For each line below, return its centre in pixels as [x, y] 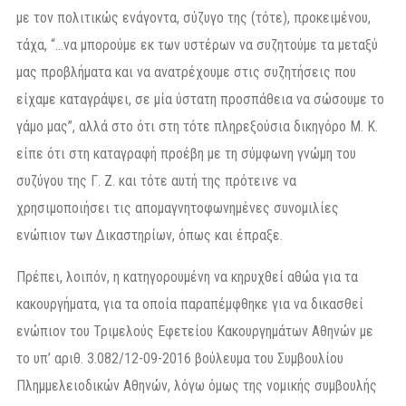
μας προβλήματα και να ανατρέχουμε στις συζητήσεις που [186, 72]
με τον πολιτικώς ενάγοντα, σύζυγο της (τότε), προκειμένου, [193, 18]
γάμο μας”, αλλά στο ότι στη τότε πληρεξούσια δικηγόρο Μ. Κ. [197, 127]
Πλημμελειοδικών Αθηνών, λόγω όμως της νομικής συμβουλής [197, 386]
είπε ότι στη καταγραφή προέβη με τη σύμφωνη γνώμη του [186, 154]
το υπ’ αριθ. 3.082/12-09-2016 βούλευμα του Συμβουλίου [180, 359]
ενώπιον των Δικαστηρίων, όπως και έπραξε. [150, 236]
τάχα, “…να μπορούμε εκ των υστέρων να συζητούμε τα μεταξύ [197, 45]
